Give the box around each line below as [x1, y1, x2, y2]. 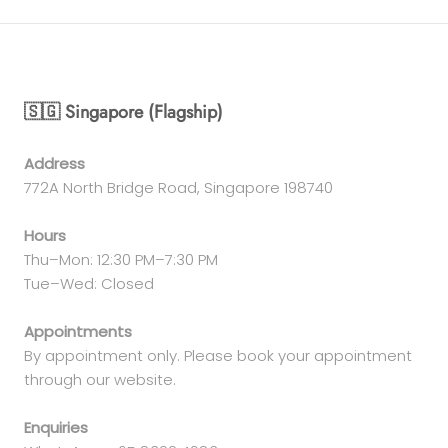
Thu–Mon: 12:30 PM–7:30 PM [24, 248, 218, 270]
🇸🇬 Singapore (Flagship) [24, 98, 223, 125]
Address [24, 152, 85, 174]
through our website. [24, 368, 176, 390]
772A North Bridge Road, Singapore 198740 [24, 176, 333, 198]
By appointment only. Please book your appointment [24, 344, 412, 366]
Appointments [24, 320, 132, 342]
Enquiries [24, 416, 88, 438]
